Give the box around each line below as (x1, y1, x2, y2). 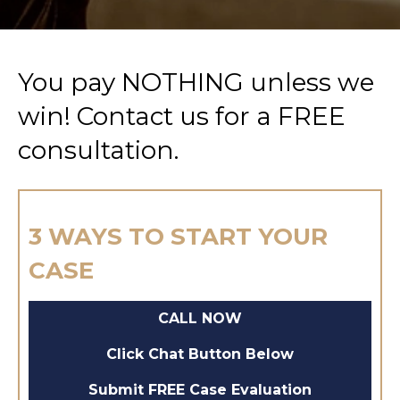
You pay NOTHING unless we (18, 67, 374, 97)
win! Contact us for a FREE (18, 101, 346, 131)
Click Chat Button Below (106, 346, 294, 362)
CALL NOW (158, 310, 242, 327)
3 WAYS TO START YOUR (29, 222, 328, 251)
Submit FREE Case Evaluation (88, 381, 312, 398)
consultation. (18, 135, 179, 165)
